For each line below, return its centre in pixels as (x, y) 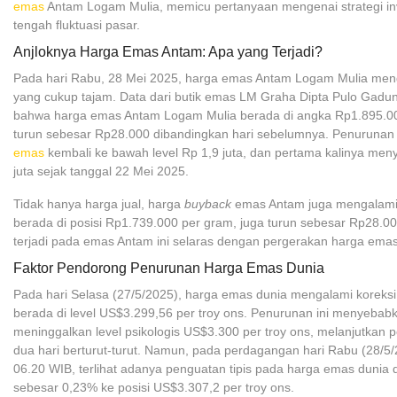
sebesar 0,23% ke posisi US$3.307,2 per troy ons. (154, 387)
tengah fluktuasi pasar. (77, 25)
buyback (208, 204)
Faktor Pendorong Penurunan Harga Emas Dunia (169, 268)
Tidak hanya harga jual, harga (99, 204)
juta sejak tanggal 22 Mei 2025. (101, 171)
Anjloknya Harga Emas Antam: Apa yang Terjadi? (168, 52)
